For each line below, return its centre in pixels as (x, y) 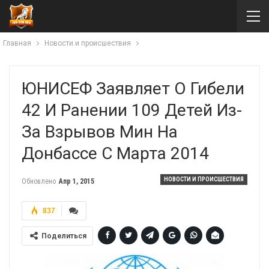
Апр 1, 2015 (77, 181)
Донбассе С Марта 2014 (115, 153)
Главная (17, 43)
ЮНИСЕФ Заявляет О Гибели (133, 89)
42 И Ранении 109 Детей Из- (132, 110)
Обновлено (40, 181)
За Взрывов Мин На (100, 132)
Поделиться (64, 236)
